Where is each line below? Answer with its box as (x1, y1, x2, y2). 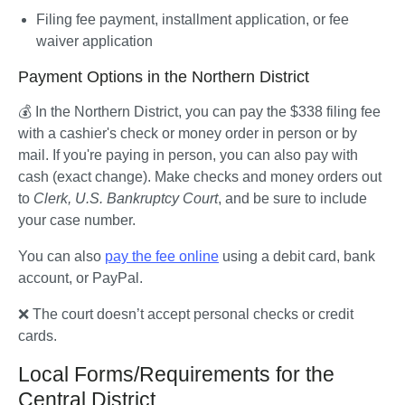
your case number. (18, 212, 136, 229)
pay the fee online (105, 249, 219, 265)
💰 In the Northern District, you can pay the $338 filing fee (18, 104, 381, 120)
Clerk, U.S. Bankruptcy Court (33, 191, 218, 207)
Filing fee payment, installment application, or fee (36, 12, 349, 28)
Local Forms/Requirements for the (18, 363, 334, 387)
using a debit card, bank (219, 249, 375, 265)
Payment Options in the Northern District (18, 68, 309, 87)
